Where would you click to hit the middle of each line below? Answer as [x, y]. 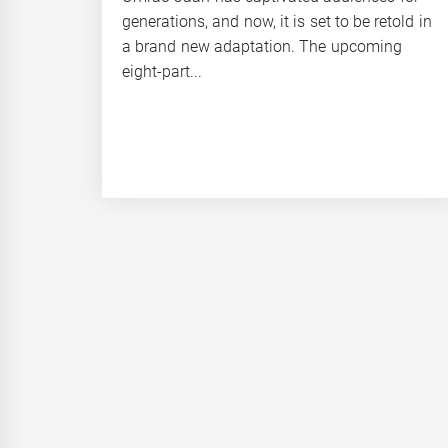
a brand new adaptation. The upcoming [262, 46]
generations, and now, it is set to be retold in [277, 21]
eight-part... [162, 71]
